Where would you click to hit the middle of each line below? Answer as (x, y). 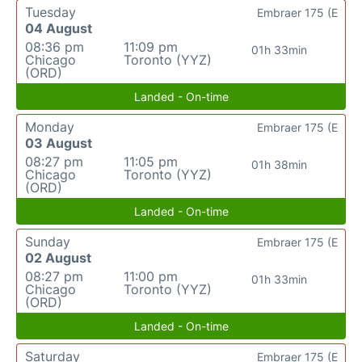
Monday (50, 127)
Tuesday (51, 12)
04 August (59, 28)
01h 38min (280, 164)
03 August (59, 143)
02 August (58, 258)
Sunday (48, 242)
